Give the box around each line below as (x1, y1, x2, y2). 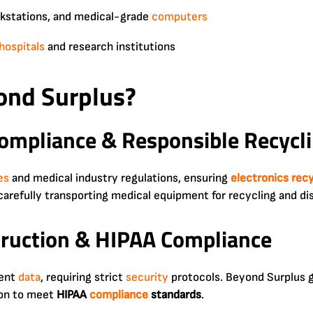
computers (152, 9, 208, 24)
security (126, 270, 168, 284)
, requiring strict (41, 270, 126, 284)
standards (148, 287, 201, 302)
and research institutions (45, 39, 175, 54)
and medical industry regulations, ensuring (9, 170, 231, 185)
